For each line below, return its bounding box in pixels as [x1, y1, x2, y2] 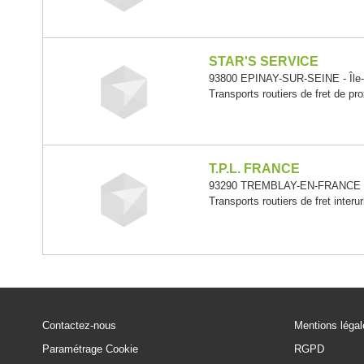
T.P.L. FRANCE [208, 162, 300, 176]
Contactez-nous [42, 319, 116, 331]
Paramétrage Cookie [42, 343, 138, 355]
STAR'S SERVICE [208, 54, 318, 68]
